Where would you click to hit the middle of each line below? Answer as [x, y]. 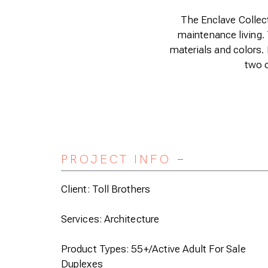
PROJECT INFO [116, 159]
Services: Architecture [110, 219]
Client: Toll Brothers [106, 189]
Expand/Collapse [212, 164]
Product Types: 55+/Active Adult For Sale [153, 249]
